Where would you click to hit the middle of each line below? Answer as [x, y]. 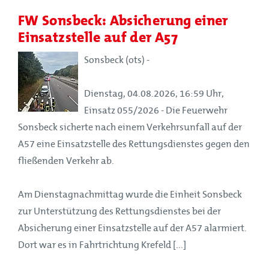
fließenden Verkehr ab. [66, 161]
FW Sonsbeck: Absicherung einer [123, 20]
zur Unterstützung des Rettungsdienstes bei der [119, 211]
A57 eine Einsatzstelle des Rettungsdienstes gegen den [134, 144]
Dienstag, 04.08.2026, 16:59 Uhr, [154, 93]
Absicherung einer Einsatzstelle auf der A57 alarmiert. [132, 228]
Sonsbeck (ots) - [117, 60]
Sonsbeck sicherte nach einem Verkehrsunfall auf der [130, 127]
